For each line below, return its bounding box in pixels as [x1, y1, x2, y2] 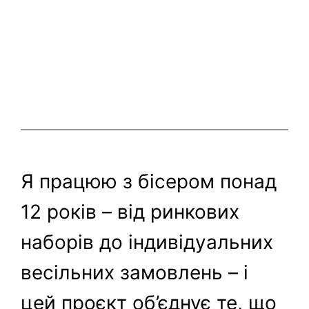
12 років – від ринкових [21, 200, 240, 224]
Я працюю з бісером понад [21, 170, 277, 194]
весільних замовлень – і [21, 261, 249, 285]
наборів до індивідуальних [21, 230, 274, 255]
